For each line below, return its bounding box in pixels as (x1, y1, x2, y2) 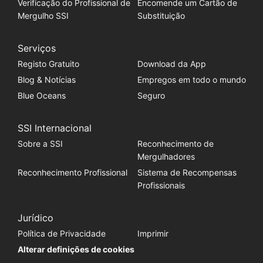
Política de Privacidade (17, 228, 106, 239)
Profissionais (137, 180, 185, 191)
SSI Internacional (17, 122, 92, 134)
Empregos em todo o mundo (137, 75, 246, 85)
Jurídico (17, 212, 53, 224)
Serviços (17, 42, 56, 55)
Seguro (137, 90, 165, 101)
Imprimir (137, 228, 168, 239)
